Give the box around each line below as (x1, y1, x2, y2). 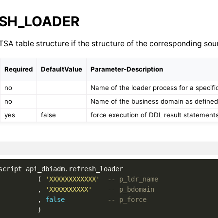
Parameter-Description (91, 65, 163, 73)
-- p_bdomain (107, 185, 154, 194)
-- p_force (107, 196, 146, 204)
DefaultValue (41, 65, 83, 73)
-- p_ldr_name (107, 175, 158, 183)
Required (4, 65, 33, 73)
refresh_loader (68, 165, 123, 173)
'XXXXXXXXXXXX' (45, 175, 100, 183)
